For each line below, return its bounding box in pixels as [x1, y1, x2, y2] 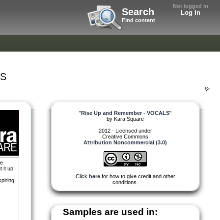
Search [122, 6, 154, 17]
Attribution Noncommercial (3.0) [83, 139, 167, 145]
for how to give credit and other [100, 173, 175, 179]
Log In [181, 9, 200, 16]
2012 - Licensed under [98, 127, 152, 134]
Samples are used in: [63, 206, 158, 217]
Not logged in [173, 3, 208, 9]
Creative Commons [102, 133, 148, 139]
